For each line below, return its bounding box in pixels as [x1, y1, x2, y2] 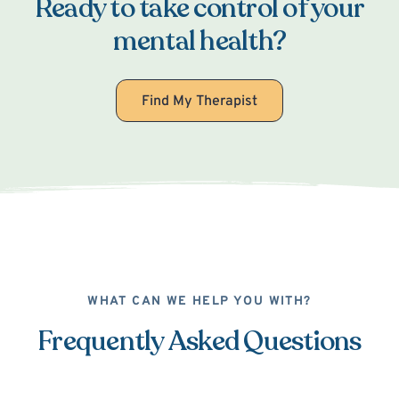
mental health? [112, 23, 287, 61]
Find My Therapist [142, 93, 257, 111]
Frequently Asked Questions [37, 323, 362, 361]
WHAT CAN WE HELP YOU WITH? [87, 294, 312, 310]
